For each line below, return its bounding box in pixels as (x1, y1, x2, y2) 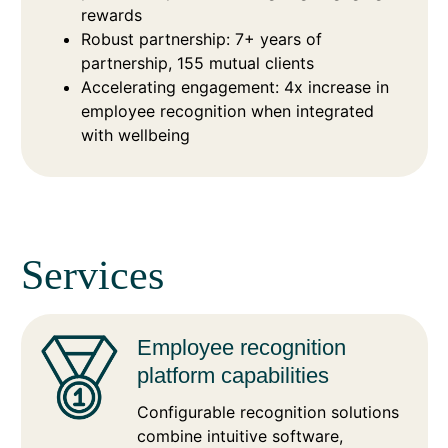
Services (20, 252, 164, 299)
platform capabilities (137, 363, 329, 389)
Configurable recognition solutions (137, 402, 399, 423)
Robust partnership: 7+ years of (80, 29, 322, 50)
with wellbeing (80, 125, 190, 146)
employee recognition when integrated (80, 101, 374, 122)
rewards (80, 5, 142, 26)
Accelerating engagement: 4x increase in (80, 77, 389, 98)
